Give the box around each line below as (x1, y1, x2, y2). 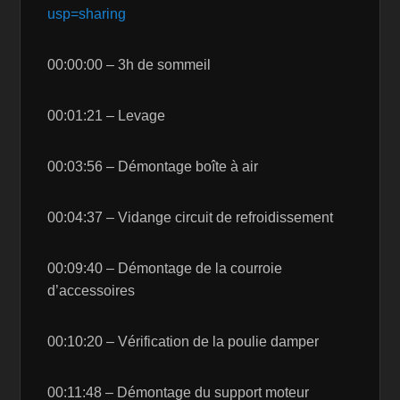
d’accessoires (47, 271, 136, 287)
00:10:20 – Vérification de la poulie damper (47, 322, 320, 338)
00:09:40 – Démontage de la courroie (47, 249, 283, 265)
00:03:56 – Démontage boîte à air (47, 147, 259, 163)
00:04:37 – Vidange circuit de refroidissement (47, 198, 334, 214)
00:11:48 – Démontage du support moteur (47, 373, 310, 389)
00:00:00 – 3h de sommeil (47, 46, 212, 62)
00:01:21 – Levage (47, 96, 166, 112)
